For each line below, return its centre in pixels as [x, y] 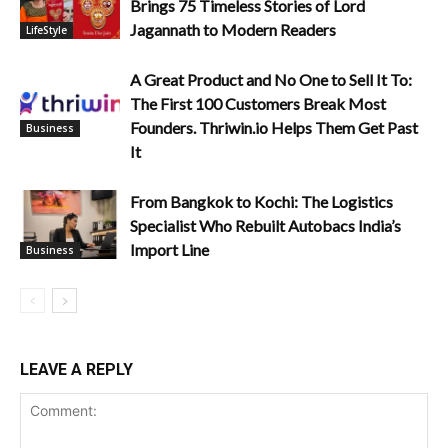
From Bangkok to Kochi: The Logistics [261, 201]
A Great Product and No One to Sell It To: [271, 79]
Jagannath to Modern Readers [233, 29]
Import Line [169, 249]
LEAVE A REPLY [76, 369]
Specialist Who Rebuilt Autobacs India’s [265, 225]
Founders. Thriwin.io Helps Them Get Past [274, 127]
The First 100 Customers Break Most [258, 103]
